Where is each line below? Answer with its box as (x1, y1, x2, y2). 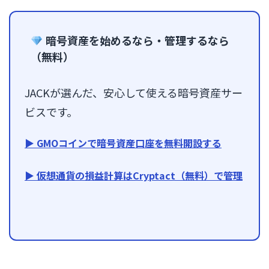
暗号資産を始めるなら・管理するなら (43, 32, 229, 49)
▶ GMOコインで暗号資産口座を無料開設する (25, 136, 222, 151)
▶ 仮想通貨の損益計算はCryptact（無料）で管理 (25, 168, 243, 183)
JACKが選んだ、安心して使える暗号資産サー (25, 85, 243, 101)
